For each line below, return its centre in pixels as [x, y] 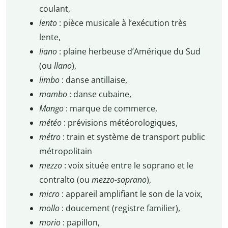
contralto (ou [65, 179]
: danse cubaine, [100, 94]
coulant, [54, 8]
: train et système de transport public [134, 137]
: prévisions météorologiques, [120, 122]
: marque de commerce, [111, 108]
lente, [50, 37]
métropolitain [65, 151]
